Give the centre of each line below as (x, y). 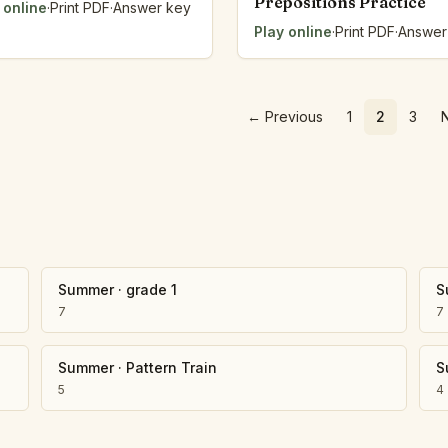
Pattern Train (172, 367)
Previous (293, 116)
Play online (293, 31)
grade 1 (152, 289)
